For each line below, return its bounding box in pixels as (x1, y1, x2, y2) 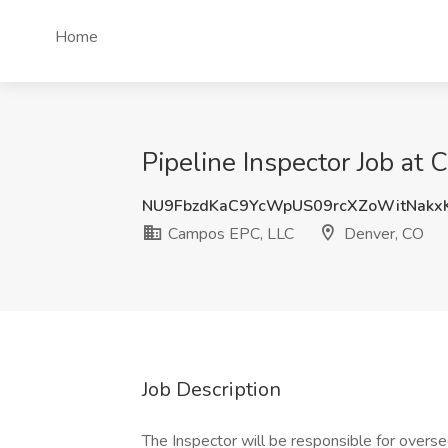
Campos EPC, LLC (164, 223, 294, 245)
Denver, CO (340, 223, 424, 245)
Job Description (142, 376, 281, 403)
